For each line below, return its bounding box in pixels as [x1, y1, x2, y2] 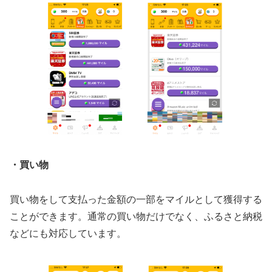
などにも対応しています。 [10, 228, 126, 239]
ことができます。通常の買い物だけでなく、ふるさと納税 [10, 211, 262, 222]
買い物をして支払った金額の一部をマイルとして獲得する [10, 194, 262, 205]
